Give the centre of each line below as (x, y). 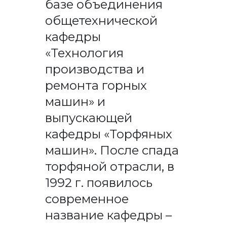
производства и (94, 69)
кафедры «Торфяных (108, 134)
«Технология (84, 53)
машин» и (75, 101)
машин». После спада (112, 150)
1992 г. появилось (99, 182)
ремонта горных (96, 85)
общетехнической (101, 20)
